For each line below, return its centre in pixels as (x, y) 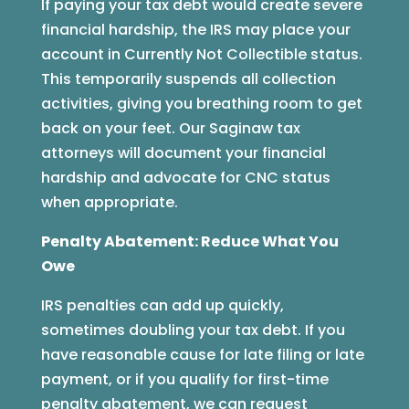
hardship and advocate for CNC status (185, 178)
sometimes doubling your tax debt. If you (193, 330)
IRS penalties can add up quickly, (162, 306)
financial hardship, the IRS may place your (195, 30)
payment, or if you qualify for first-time (184, 380)
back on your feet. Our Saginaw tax (170, 129)
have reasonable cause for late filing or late (202, 355)
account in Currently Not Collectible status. (201, 55)
